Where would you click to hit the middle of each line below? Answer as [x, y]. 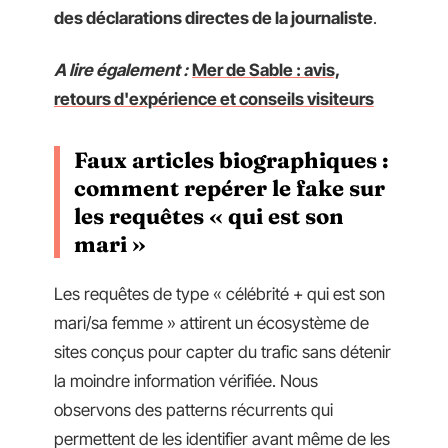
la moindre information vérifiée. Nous [186, 381]
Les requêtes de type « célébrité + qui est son [219, 294]
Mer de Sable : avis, [266, 69]
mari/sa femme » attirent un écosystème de [211, 323]
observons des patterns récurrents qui [193, 410]
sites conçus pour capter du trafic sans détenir [222, 352]
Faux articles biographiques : [231, 159]
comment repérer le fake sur [229, 187]
